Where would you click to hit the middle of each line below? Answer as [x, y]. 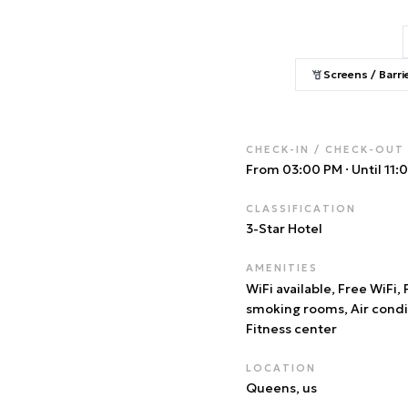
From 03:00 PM [294, 169]
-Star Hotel [288, 229]
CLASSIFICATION [301, 209]
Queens [271, 388]
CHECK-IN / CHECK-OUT [325, 149]
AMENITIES [282, 268]
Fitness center [291, 329]
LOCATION [281, 368]
